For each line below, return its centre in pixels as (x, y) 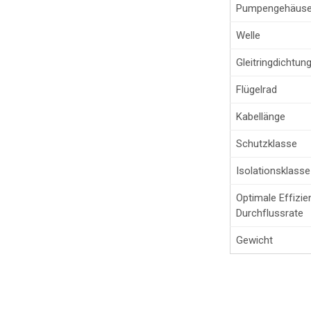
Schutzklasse (267, 143)
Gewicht (254, 240)
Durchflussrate (270, 213)
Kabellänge (261, 116)
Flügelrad (257, 89)
